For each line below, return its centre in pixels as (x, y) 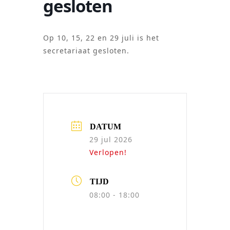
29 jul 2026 (111, 139)
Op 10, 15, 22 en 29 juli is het (101, 37)
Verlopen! (108, 152)
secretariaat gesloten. (86, 50)
